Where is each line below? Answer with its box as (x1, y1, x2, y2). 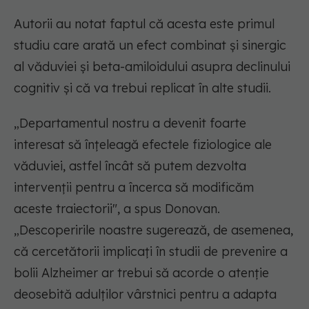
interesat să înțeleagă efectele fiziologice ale (14, 137, 272, 153)
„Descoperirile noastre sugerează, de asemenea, (14, 222, 293, 239)
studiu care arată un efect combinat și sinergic (14, 37, 286, 54)
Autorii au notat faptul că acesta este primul (14, 16, 275, 32)
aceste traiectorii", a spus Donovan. (14, 201, 220, 217)
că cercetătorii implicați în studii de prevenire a (14, 243, 288, 260)
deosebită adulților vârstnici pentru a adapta (14, 286, 277, 303)
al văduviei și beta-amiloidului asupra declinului (14, 59, 290, 75)
